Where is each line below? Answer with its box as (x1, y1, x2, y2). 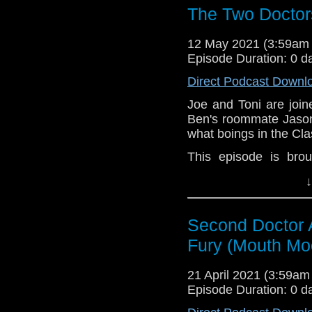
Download (187, 201, 226, 212)
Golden (187, 164, 228, 178)
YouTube (233, 201, 267, 212)
